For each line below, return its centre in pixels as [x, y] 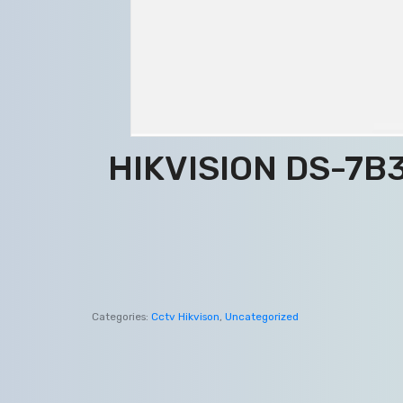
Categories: [120, 316]
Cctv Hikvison [185, 316]
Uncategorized [262, 316]
